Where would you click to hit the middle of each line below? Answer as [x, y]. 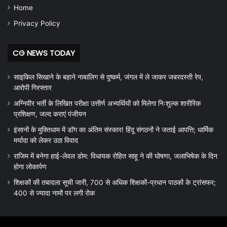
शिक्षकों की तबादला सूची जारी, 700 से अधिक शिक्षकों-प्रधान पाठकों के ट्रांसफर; [115, 183]
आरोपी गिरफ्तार [33, 88]
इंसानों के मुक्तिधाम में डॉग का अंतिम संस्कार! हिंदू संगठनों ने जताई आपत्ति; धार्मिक [113, 130]
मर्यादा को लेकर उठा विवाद [46, 141]
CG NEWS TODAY [44, 53]
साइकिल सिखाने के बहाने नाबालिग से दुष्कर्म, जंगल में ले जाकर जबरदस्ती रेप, [108, 77]
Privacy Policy [37, 24]
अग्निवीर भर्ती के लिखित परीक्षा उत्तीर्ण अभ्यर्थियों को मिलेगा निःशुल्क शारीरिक [107, 104]
